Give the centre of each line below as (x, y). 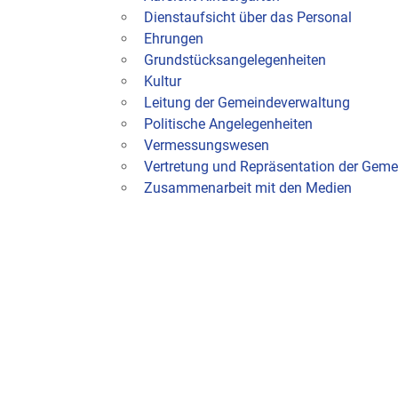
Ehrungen (174, 39)
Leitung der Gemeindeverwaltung (247, 103)
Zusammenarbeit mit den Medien (248, 188)
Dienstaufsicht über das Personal (248, 17)
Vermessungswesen (207, 145)
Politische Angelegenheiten (228, 124)
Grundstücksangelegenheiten (235, 60)
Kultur (163, 81)
